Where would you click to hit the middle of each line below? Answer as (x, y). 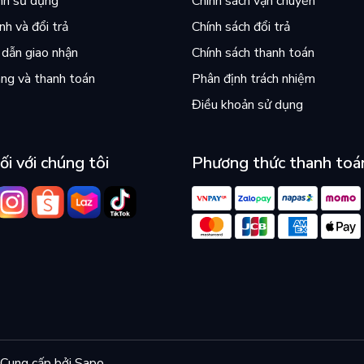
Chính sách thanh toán (253, 52)
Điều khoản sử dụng (247, 104)
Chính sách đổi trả (241, 26)
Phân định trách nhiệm (253, 78)
